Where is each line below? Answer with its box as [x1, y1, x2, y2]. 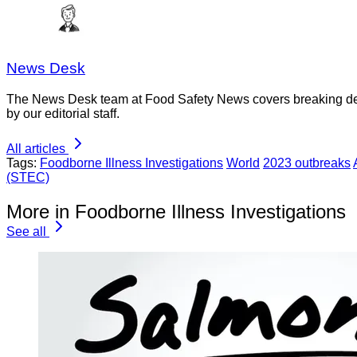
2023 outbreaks [263, 156, 351, 171]
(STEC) [6, 171, 49, 185]
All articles [6, 142, 65, 156]
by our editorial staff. [6, 107, 120, 121]
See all [6, 225, 46, 238]
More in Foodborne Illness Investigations [6, 201, 346, 222]
